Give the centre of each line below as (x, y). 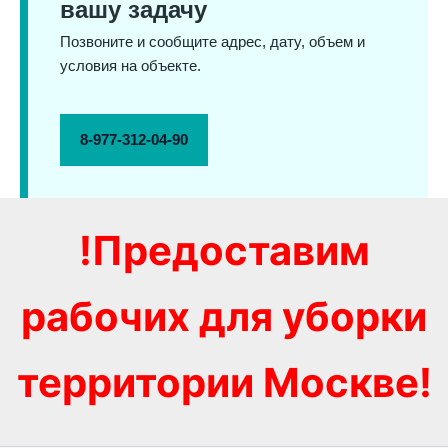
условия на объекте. (130, 66)
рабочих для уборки (224, 317)
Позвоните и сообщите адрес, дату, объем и (212, 42)
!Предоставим (224, 251)
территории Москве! (224, 383)
